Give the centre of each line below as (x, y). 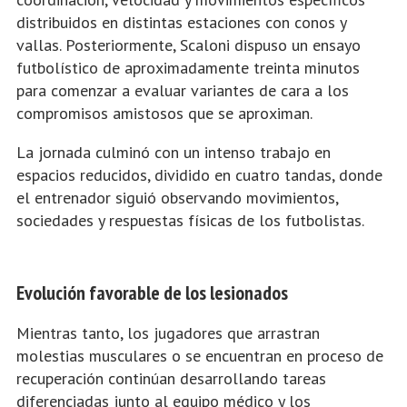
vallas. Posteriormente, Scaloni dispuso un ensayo (189, 45)
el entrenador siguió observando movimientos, (177, 197)
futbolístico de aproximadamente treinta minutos (188, 67)
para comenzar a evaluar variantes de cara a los (183, 90)
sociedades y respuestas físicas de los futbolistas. (190, 220)
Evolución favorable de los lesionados (152, 292)
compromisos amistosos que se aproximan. (164, 113)
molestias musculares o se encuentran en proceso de (200, 355)
